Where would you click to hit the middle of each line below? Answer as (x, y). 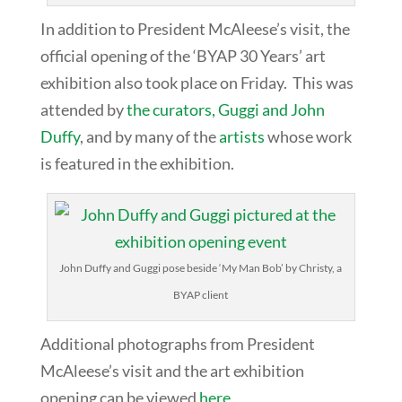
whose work (308, 136)
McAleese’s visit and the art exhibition (172, 370)
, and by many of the (149, 136)
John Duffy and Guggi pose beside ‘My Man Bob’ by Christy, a (201, 267)
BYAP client (201, 294)
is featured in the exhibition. (137, 163)
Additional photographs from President (177, 343)
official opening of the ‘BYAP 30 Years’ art (183, 55)
